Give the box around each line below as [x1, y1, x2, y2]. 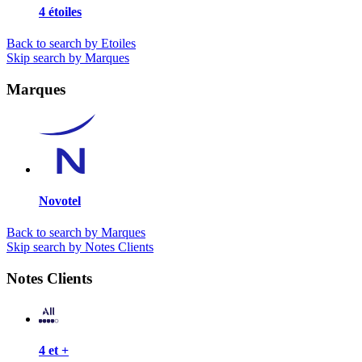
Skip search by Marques [6, 51, 129, 65]
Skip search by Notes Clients [6, 240, 154, 255]
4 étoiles [39, 5, 82, 19]
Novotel [39, 194, 81, 208]
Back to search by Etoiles [6, 36, 136, 51]
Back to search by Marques [6, 225, 145, 240]
